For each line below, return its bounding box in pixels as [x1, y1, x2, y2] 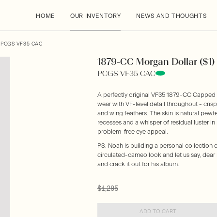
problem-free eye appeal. [97, 128, 168, 135]
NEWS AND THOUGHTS [136, 13, 207, 19]
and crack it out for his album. [97, 160, 179, 168]
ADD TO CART [139, 208, 176, 215]
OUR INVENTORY [70, 13, 121, 19]
